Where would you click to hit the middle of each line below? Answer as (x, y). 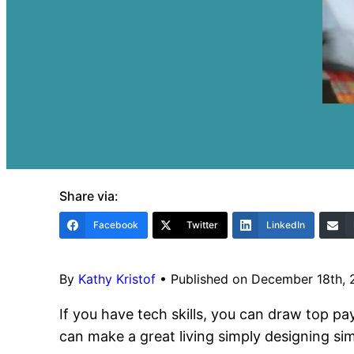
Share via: (89, 196)
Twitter (203, 225)
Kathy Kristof (117, 279)
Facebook (116, 225)
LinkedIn (286, 225)
